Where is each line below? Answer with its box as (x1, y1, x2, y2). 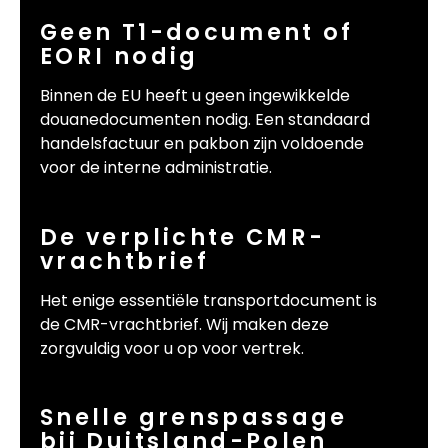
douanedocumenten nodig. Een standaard (40, 107, 370, 131)
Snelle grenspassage (40, 401, 348, 434)
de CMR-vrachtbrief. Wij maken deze (40, 312, 329, 336)
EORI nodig (40, 39, 199, 72)
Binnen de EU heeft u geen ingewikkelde (40, 83, 350, 107)
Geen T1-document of (40, 15, 354, 48)
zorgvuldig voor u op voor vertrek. (40, 336, 304, 360)
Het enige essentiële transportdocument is (40, 288, 377, 312)
